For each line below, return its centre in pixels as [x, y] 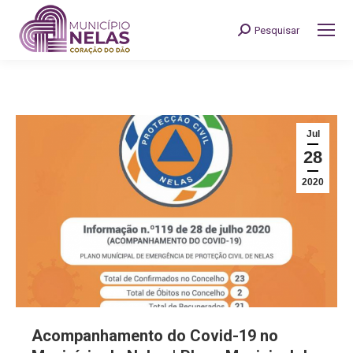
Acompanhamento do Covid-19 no [155, 336]
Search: [257, 32]
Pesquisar [277, 30]
